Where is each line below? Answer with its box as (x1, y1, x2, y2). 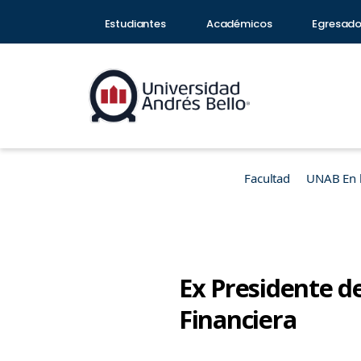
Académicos (205, 16, 272, 31)
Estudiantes (104, 16, 166, 31)
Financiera (179, 302, 297, 336)
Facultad (244, 170, 290, 186)
